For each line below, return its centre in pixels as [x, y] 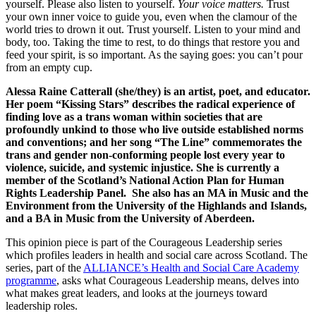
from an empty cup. [49, 67]
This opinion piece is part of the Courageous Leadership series [144, 242]
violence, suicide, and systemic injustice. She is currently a [142, 167]
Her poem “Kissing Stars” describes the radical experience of [150, 104]
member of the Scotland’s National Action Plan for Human [145, 180]
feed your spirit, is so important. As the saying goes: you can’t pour [154, 54]
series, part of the [44, 267]
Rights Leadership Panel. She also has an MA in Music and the [157, 193]
